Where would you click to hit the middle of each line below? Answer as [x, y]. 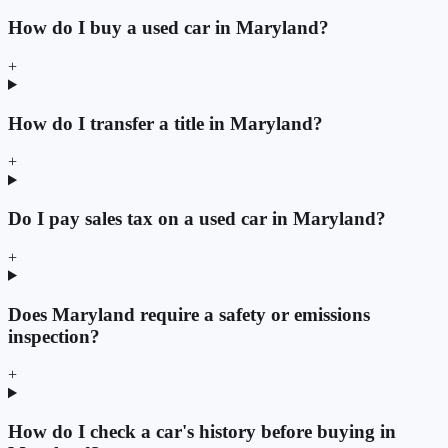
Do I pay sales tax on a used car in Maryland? [197, 219]
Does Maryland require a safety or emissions [189, 314]
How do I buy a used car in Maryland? [168, 28]
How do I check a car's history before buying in [202, 431]
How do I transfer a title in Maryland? [165, 123]
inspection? [54, 336]
